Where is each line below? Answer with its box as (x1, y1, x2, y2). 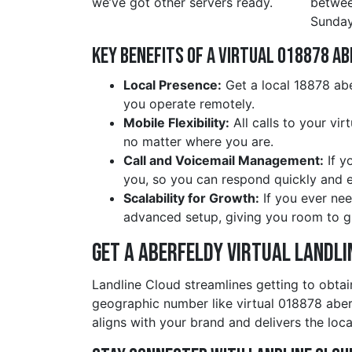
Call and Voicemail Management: (123, 152, 324, 169)
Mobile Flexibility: (123, 115, 229, 131)
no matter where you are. (123, 134, 273, 150)
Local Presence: (123, 77, 222, 93)
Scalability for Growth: (123, 190, 259, 207)
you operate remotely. (123, 96, 255, 112)
